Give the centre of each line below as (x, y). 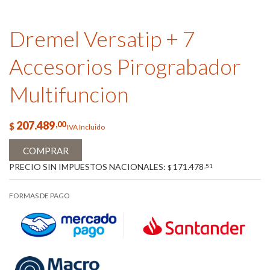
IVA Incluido (86, 127)
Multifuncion (69, 94)
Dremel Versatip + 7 (102, 39)
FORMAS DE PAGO (39, 196)
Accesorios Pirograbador (125, 66)
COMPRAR (46, 151)
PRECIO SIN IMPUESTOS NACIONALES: (88, 167)
